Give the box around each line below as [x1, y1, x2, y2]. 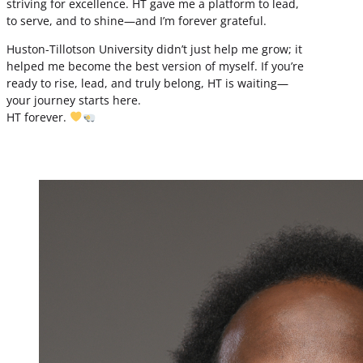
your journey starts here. [6, 92, 141, 108]
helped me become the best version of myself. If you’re [6, 58, 304, 74]
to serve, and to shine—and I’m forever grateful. [6, 12, 267, 28]
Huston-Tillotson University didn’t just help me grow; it [6, 41, 302, 57]
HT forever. [6, 109, 70, 125]
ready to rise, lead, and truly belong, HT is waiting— [6, 75, 288, 91]
